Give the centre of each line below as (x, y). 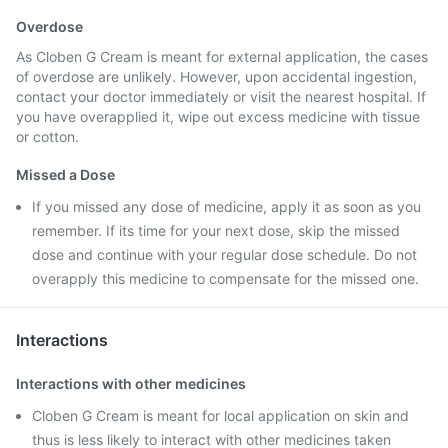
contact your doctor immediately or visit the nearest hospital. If (221, 96)
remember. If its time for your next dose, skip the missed (216, 230)
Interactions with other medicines (131, 383)
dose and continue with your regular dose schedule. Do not (224, 254)
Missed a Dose (65, 174)
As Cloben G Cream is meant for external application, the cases (222, 56)
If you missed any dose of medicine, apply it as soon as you (226, 206)
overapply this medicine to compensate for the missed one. (225, 278)
